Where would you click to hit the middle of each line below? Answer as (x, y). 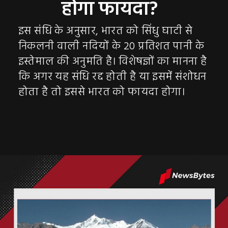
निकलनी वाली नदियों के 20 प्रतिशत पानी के (111, 47)
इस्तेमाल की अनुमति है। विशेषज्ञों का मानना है (112, 62)
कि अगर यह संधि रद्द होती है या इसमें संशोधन (112, 77)
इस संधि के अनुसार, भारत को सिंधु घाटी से (105, 32)
